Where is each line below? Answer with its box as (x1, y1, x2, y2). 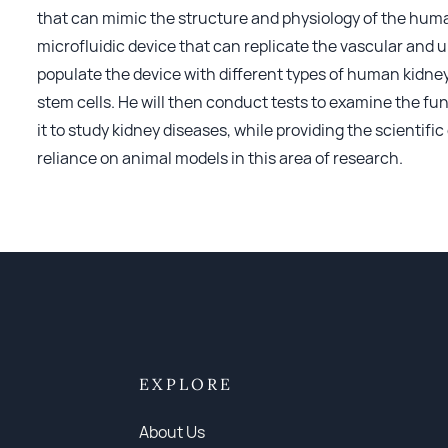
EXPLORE (139, 374, 234, 394)
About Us (139, 421, 206, 443)
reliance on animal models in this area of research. (37, 147, 404, 169)
